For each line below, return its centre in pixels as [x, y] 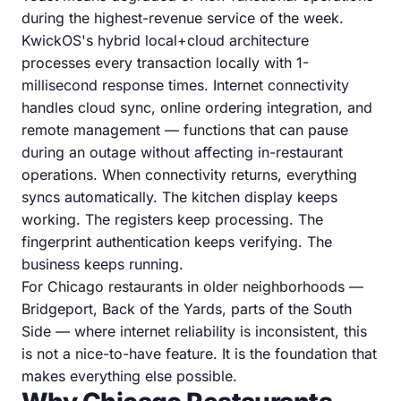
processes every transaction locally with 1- [165, 62]
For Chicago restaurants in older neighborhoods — [192, 286]
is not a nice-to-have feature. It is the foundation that [199, 353]
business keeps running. [102, 264]
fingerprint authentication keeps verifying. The [177, 241]
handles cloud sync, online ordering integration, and [197, 107]
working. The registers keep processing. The [172, 219]
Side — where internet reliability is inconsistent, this [194, 331]
